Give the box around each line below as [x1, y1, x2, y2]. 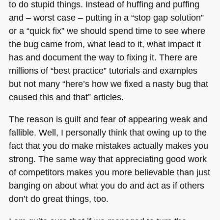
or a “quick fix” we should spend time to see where [8, 25, 205, 36]
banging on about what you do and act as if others [8, 180, 204, 191]
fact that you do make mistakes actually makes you [8, 140, 208, 151]
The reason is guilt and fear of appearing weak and [8, 114, 208, 125]
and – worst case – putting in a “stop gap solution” [8, 12, 204, 23]
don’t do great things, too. [8, 193, 109, 204]
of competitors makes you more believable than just [8, 167, 210, 178]
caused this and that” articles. [8, 91, 124, 102]
